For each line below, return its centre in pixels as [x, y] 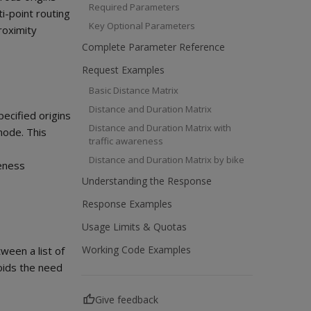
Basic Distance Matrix [134, 90]
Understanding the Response [147, 180]
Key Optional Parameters [142, 25]
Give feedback [127, 299]
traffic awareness [126, 141]
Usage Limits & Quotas [134, 226]
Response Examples [127, 203]
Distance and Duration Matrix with [160, 127]
